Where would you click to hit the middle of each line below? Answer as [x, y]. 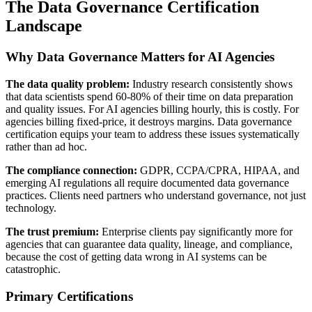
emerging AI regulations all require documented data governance [147, 182]
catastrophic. [33, 269]
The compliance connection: [71, 170]
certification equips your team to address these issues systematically [153, 134]
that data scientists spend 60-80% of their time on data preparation [149, 96]
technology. [31, 208]
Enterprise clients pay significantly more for [196, 231]
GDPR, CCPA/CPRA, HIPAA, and [218, 170]
